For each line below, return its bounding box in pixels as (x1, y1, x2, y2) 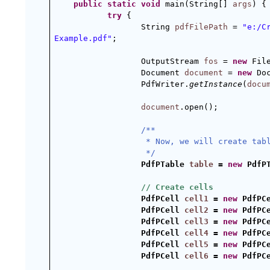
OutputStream (141, 57, 204, 66)
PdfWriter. (141, 80, 189, 89)
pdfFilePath (175, 22, 228, 31)
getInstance (189, 80, 242, 89)
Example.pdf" (54, 34, 112, 43)
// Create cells (141, 183, 213, 192)
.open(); (180, 102, 218, 111)
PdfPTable (141, 160, 189, 169)
